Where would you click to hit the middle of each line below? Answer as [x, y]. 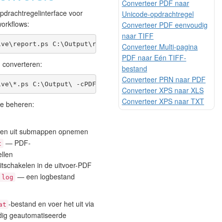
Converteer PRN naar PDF [164, 79]
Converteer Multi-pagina [160, 46]
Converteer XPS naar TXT [163, 101]
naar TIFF [138, 35]
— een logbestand [45, 177]
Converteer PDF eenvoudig [165, 25]
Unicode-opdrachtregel [158, 14]
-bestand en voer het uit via [51, 204]
